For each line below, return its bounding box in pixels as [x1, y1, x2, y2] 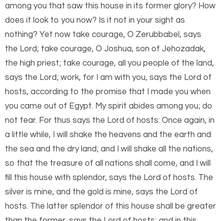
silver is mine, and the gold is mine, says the [5, 187, 168, 197]
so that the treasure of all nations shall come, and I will [5, 159, 211, 168]
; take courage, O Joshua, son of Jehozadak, [37, 44, 206, 54]
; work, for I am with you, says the [57, 73, 182, 82]
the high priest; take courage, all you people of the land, [5, 59, 214, 68]
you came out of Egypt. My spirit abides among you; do [5, 102, 213, 111]
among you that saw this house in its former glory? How [5, 1, 216, 11]
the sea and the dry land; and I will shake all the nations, [5, 145, 213, 154]
